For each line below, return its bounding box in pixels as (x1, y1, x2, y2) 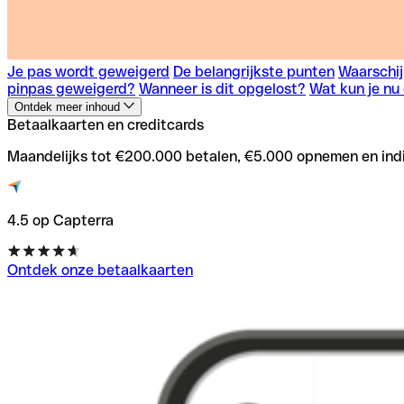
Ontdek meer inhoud (14, 99, 124, 114)
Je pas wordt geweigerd (7, 62, 170, 80)
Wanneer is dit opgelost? (139, 79, 306, 97)
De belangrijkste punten (173, 62, 335, 80)
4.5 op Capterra (7, 211, 114, 229)
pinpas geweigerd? (7, 79, 135, 97)
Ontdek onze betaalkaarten (7, 261, 193, 279)
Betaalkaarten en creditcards (7, 115, 204, 133)
